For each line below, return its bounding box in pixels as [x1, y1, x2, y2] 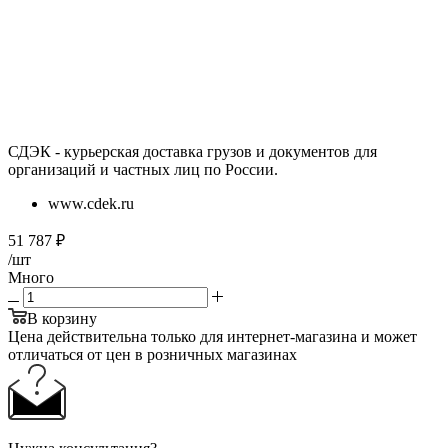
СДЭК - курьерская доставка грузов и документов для [8, 143, 377, 161]
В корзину [27, 310, 97, 328]
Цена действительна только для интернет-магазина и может [8, 328, 417, 346]
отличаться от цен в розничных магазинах [8, 346, 297, 364]
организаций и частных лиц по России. [8, 161, 278, 179]
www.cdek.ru [48, 195, 134, 213]
